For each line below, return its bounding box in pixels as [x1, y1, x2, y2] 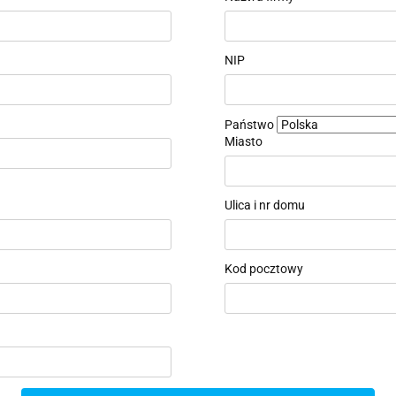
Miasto [225, 134, 263, 148]
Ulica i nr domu [225, 198, 305, 212]
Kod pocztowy [225, 262, 303, 276]
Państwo [225, 118, 274, 132]
